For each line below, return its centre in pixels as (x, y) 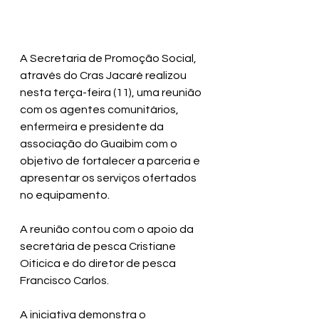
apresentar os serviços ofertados (109, 178)
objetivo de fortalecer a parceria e (111, 161)
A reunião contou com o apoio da (108, 229)
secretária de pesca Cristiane (99, 246)
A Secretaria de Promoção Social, (109, 58)
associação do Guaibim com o (100, 144)
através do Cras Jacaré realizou (104, 75)
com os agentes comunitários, (100, 110)
